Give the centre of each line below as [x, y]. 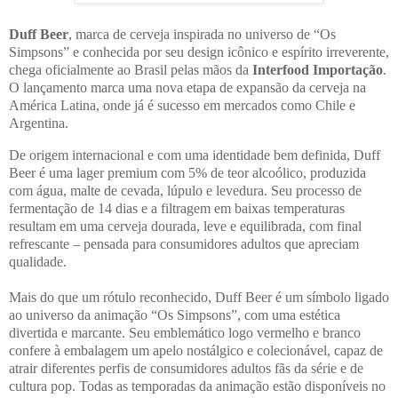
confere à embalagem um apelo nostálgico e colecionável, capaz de [196, 351]
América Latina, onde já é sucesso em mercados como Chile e [182, 106]
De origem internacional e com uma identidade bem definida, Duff [195, 155]
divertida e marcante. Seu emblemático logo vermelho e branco [185, 333]
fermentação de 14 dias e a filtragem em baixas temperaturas [177, 209]
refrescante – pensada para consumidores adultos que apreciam [184, 244]
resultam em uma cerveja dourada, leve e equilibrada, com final [185, 227]
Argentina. [39, 123]
